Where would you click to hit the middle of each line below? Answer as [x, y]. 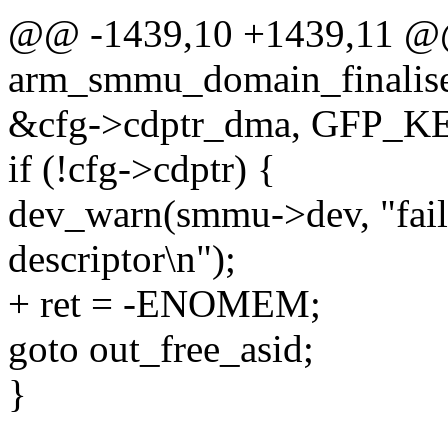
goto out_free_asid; [161, 349]
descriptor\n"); [122, 259]
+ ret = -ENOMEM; [164, 304]
